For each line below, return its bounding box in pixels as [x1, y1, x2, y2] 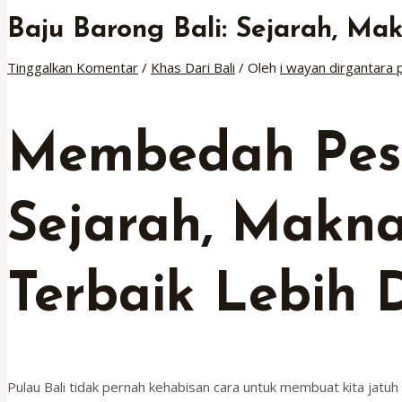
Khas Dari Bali [151, 57, 235, 76]
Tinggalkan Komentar [7, 57, 138, 76]
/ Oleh [235, 57, 280, 76]
